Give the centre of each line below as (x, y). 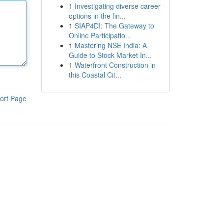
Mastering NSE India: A (110, 45)
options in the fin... (97, 16)
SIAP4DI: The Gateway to (114, 26)
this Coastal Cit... (95, 75)
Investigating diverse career (117, 6)
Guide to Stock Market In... (110, 55)
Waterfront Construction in (115, 65)
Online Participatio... (100, 35)
